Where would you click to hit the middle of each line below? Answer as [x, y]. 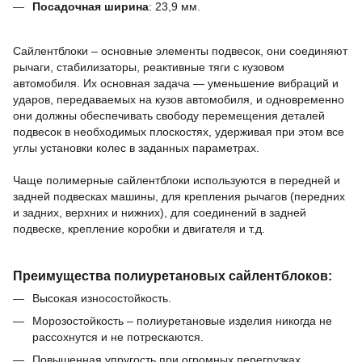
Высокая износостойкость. [102, 298]
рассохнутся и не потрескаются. [118, 337]
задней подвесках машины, [86, 196]
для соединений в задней [238, 212]
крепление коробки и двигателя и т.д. [166, 228]
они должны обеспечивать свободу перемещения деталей [169, 115]
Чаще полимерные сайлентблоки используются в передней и [177, 180]
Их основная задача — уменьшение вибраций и [211, 83]
